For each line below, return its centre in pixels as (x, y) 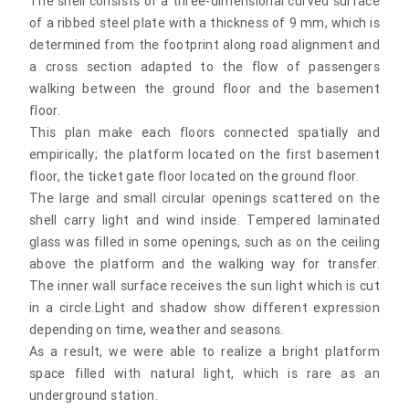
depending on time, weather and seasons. (157, 329)
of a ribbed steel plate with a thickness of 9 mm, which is (204, 22)
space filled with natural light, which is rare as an (204, 373)
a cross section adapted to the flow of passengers (204, 66)
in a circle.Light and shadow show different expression (204, 307)
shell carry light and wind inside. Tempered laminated (204, 220)
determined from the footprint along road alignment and (204, 44)
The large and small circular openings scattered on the (204, 198)
